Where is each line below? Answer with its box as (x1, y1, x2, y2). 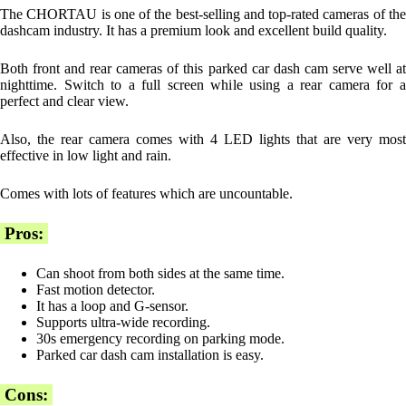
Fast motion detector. (36, 281, 155, 297)
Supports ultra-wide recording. (36, 314, 210, 330)
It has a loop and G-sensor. (36, 297, 188, 314)
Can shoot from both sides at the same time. (36, 265, 285, 281)
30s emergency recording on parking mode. (36, 330, 285, 346)
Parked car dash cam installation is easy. (36, 346, 264, 362)
